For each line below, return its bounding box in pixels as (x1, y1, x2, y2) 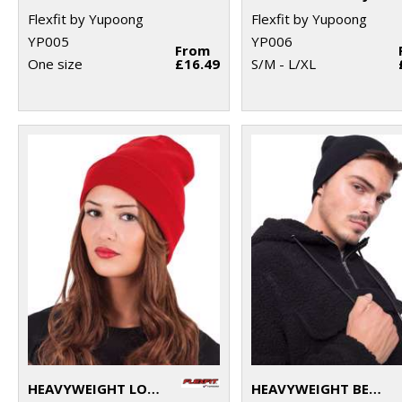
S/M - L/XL (251, 54, 317, 73)
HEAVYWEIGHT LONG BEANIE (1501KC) (147, 379, 160, 398)
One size (28, 54, 83, 73)
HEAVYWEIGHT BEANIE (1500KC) (369, 379, 382, 398)
